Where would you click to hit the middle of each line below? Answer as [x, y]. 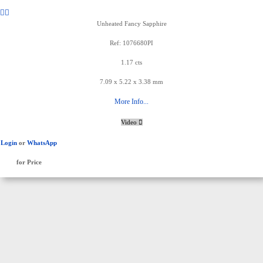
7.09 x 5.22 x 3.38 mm [131, 82]
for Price [29, 162]
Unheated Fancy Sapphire [131, 23]
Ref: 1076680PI [131, 43]
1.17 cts [131, 62]
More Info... [131, 102]
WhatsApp [42, 143]
